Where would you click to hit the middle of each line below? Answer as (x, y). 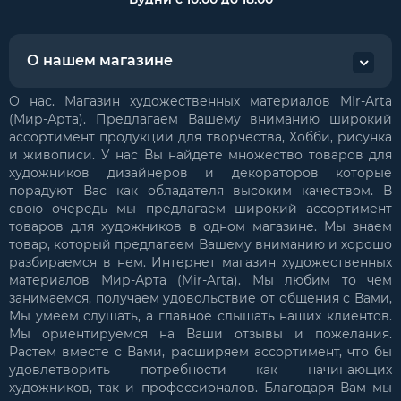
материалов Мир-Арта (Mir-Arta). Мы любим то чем (200, 280)
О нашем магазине (100, 60)
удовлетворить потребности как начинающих (200, 370)
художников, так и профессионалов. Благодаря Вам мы (200, 388)
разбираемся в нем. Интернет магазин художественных (200, 262)
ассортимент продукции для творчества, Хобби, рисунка (200, 137)
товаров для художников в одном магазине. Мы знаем (200, 226)
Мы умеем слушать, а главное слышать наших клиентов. (200, 316)
